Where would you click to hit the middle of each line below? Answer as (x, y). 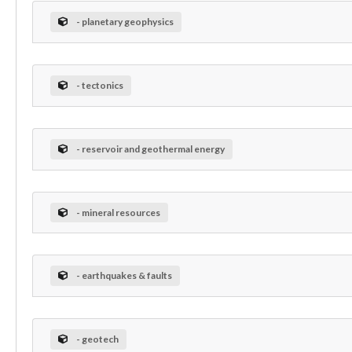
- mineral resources (118, 212)
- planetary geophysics (125, 21)
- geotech (97, 339)
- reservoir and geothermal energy (150, 148)
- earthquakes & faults (124, 276)
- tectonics (99, 85)
